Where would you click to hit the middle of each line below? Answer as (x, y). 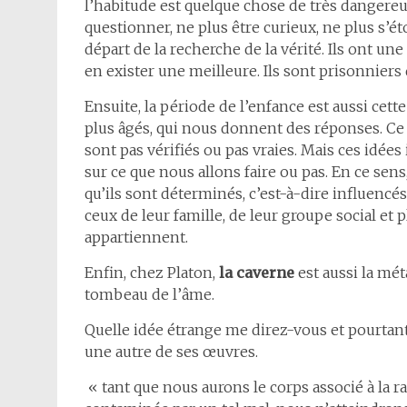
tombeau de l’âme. (149, 294)
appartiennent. (136, 237)
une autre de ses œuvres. (171, 352)
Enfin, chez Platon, (152, 273)
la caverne (257, 273)
